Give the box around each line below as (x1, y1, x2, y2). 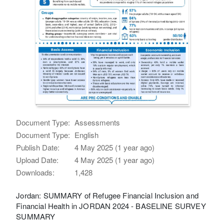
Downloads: (16, 167, 55, 178)
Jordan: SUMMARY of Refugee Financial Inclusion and (16, 190, 198, 201)
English (74, 129, 99, 140)
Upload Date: (16, 154, 59, 165)
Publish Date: (16, 142, 60, 153)
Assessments (74, 117, 120, 128)
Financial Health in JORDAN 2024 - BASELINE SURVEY (16, 200, 206, 211)
